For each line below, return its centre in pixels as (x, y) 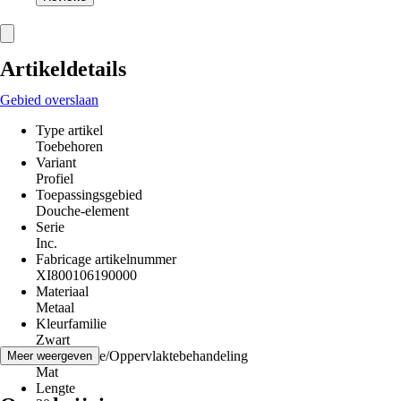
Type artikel (69, 130)
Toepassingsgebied (89, 195)
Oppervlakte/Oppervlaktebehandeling (142, 356)
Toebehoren (69, 146)
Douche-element (82, 211)
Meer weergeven (50, 356)
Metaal (55, 307)
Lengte (55, 388)
